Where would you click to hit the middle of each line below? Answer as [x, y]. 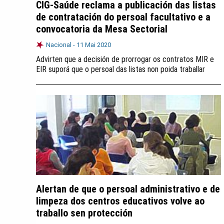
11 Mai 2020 [94, 45]
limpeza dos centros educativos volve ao [120, 201]
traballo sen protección [84, 213]
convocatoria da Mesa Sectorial [102, 29]
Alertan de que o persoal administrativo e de [128, 189]
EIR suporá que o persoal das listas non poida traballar [120, 69]
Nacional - [61, 45]
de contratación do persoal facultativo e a [123, 17]
